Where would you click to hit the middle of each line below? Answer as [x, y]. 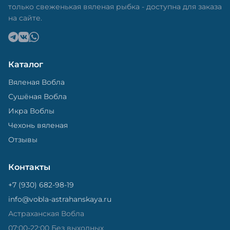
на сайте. [25, 18]
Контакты [29, 167]
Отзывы [23, 140]
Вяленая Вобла [36, 82]
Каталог [26, 65]
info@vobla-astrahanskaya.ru [60, 199]
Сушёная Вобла [37, 97]
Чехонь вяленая [38, 126]
